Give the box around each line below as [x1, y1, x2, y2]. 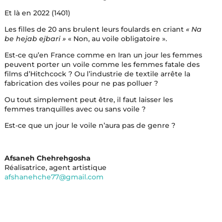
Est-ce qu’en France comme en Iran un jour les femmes [4, 51, 202, 59]
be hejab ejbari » [4, 34, 68, 43]
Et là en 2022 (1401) [4, 8, 70, 17]
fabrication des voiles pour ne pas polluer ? [4, 79, 158, 88]
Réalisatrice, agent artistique [4, 163, 107, 172]
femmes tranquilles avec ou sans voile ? [4, 105, 146, 113]
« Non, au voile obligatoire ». [67, 34, 167, 43]
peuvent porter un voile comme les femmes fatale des [4, 60, 200, 69]
